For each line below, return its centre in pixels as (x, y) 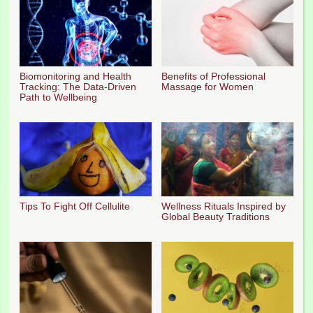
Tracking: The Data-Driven (78, 87)
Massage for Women (208, 87)
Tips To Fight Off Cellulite (75, 206)
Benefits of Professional (213, 77)
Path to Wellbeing (58, 97)
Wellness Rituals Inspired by (224, 206)
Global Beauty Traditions (216, 216)
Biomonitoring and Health (75, 77)
